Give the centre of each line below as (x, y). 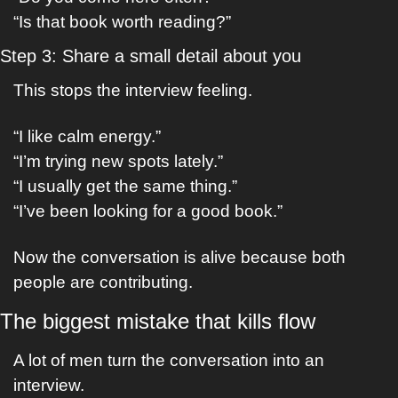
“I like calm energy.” (87, 136)
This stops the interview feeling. (133, 90)
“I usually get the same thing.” (125, 186)
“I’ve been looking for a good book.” (148, 211)
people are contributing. (103, 282)
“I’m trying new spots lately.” (118, 161)
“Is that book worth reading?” (122, 22)
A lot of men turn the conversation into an (169, 360)
